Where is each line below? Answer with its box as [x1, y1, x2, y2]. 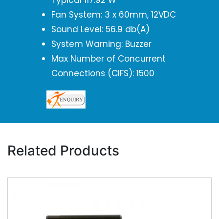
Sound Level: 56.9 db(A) [51, 23, 150, 35]
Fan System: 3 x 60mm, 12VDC [51, 9, 176, 21]
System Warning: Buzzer [51, 38, 152, 50]
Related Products [7, 142, 119, 159]
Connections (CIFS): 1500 [51, 67, 154, 79]
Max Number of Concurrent [51, 53, 166, 65]
